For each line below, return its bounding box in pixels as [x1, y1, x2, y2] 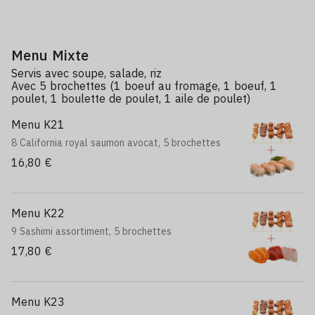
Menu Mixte [11, 46, 89, 65]
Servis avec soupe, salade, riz [11, 66, 162, 80]
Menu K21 [11, 117, 65, 131]
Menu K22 [11, 206, 65, 220]
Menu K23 [11, 295, 65, 309]
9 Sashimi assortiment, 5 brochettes [11, 225, 172, 238]
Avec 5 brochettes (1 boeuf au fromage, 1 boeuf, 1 [11, 79, 277, 93]
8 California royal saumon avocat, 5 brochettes [11, 136, 221, 149]
